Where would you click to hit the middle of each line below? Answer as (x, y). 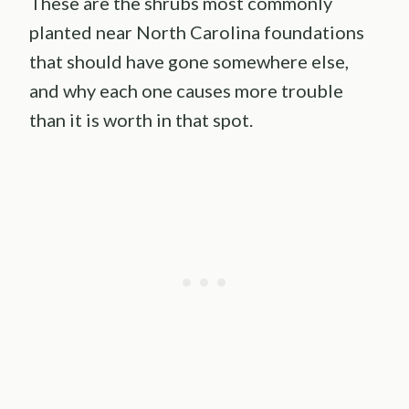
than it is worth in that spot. (141, 120)
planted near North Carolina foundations (197, 32)
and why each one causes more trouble (186, 91)
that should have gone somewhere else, (189, 62)
